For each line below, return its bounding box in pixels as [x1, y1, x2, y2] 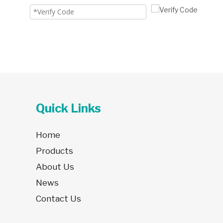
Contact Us [36, 194, 81, 204]
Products [36, 146, 73, 156]
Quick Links [36, 101, 101, 115]
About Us [36, 162, 74, 172]
